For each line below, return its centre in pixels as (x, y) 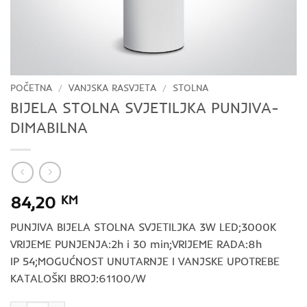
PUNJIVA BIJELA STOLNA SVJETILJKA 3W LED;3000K (143, 227)
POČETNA (31, 87)
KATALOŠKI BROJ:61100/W (78, 279)
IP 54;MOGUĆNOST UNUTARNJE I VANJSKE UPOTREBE (145, 261)
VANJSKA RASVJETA (113, 87)
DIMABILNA (49, 127)
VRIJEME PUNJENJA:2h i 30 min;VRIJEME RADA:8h (136, 244)
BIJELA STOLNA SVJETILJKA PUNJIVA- (145, 107)
